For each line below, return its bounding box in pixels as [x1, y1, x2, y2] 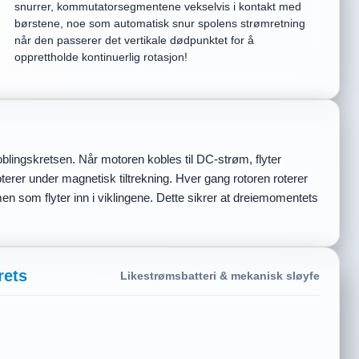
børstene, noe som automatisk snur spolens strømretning [14, 17, 305, 30]
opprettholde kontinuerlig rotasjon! [14, 50, 188, 63]
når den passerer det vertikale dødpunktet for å [14, 34, 254, 46]
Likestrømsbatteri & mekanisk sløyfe [120, 270, 320, 282]
